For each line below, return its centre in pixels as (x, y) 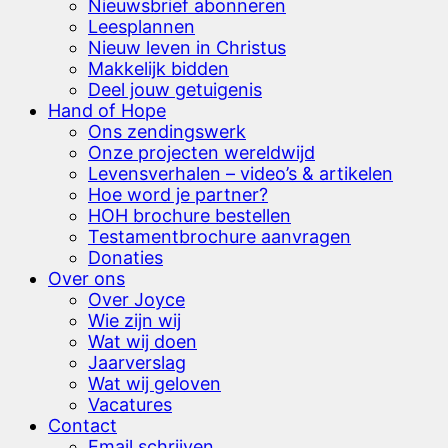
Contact (82, 425)
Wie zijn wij (134, 320)
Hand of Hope (107, 110)
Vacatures (130, 404)
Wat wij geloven (154, 383)
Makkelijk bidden (158, 68)
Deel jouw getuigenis (175, 89)
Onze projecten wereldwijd (201, 152)
